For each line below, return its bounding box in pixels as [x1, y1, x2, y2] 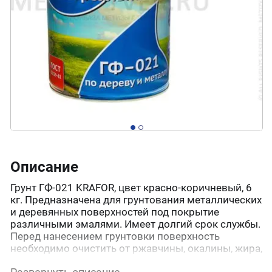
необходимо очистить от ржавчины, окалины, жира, [10, 242, 262, 254]
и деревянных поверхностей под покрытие [10, 205, 219, 218]
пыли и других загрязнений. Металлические [10, 254, 225, 267]
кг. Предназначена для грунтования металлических [10, 193, 262, 206]
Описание [10, 158, 78, 175]
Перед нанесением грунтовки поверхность [10, 229, 220, 242]
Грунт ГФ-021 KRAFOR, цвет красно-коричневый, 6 [10, 181, 252, 194]
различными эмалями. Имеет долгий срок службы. [10, 217, 260, 230]
